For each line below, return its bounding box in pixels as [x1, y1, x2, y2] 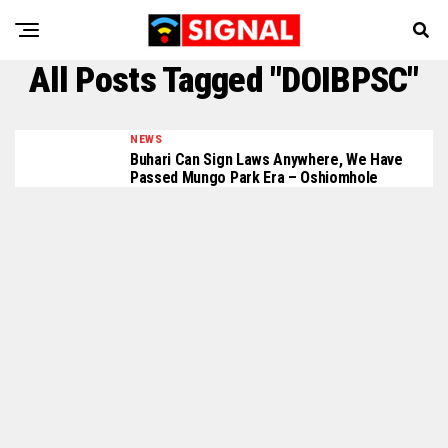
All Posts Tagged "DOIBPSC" [29, 59, 419, 101]
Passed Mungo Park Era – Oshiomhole [130, 168, 379, 187]
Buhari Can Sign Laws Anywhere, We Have [130, 150, 403, 169]
